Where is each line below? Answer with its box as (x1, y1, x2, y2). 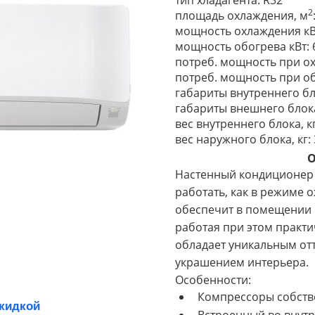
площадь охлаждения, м (175, 8, 308, 23)
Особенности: (175, 272, 251, 288)
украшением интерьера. (175, 255, 309, 270)
